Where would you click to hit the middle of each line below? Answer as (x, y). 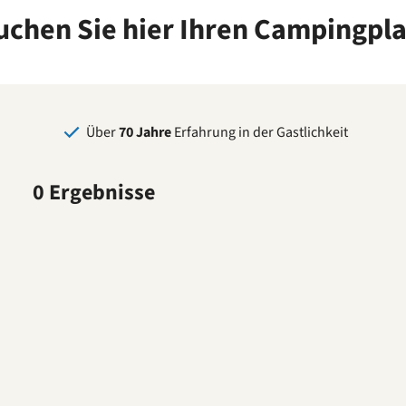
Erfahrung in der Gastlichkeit (260, 132)
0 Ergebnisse (94, 192)
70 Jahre (145, 132)
